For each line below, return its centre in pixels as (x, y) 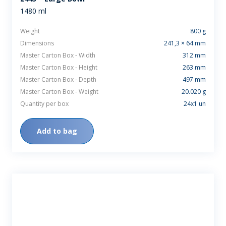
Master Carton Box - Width (58, 55)
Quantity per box (44, 104)
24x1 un (195, 104)
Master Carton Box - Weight (59, 92)
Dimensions (37, 43)
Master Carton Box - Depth (58, 80)
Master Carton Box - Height (59, 68)
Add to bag (57, 131)
